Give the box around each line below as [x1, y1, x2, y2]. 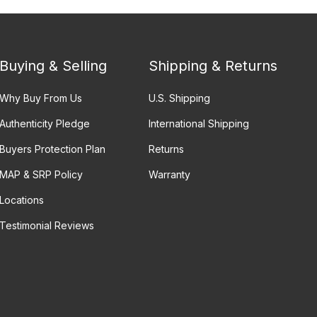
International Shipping [149, 117, 250, 129]
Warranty [149, 168, 191, 180]
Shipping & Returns [149, 57, 278, 74]
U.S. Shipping [149, 91, 211, 104]
